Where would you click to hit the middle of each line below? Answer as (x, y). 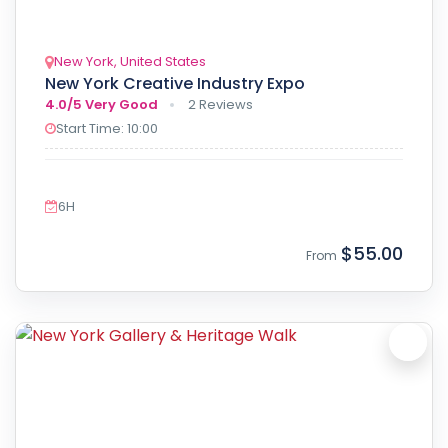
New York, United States (130, 61)
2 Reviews (220, 104)
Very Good (121, 104)
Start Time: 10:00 (107, 128)
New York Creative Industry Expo (175, 83)
